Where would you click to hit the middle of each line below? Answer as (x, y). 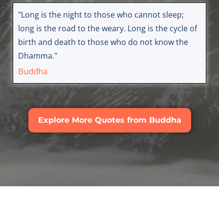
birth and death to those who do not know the (103, 42)
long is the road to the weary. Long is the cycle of (107, 29)
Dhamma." (37, 56)
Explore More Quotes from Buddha (109, 120)
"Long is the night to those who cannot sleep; (101, 15)
